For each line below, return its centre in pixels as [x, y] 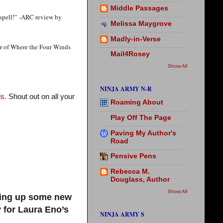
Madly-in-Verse [136, 39]
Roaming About [137, 103]
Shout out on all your [41, 96]
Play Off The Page [141, 117]
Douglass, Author [140, 180]
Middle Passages [139, 8]
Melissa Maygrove [141, 23]
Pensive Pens [133, 156]
